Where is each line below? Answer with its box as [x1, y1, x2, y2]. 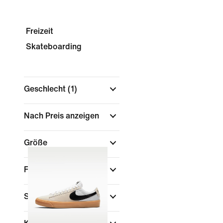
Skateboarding [26, 42, 82, 51]
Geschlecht [24, 85, 68, 93]
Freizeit [26, 27, 53, 35]
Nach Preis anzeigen [24, 111, 101, 120]
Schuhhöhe [24, 192, 68, 201]
